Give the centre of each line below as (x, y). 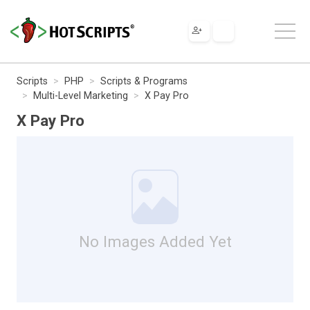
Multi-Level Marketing (81, 95)
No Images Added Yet (155, 241)
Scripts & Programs (144, 81)
